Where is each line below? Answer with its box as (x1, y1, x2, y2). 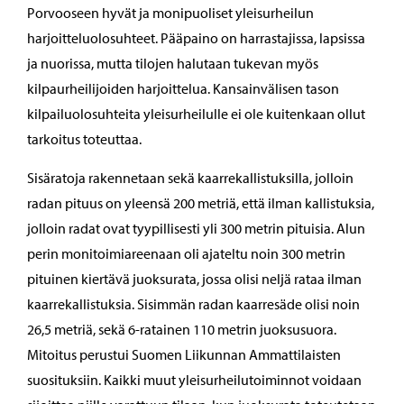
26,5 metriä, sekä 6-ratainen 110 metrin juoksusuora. (27, 320, 336, 339)
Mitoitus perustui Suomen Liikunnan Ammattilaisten (27, 345, 341, 364)
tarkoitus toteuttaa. (27, 130, 142, 149)
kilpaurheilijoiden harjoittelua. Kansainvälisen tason (27, 79, 339, 98)
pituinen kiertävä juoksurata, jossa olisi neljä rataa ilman (27, 270, 362, 289)
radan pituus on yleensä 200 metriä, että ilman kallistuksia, (27, 194, 374, 213)
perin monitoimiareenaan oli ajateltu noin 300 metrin (27, 244, 345, 263)
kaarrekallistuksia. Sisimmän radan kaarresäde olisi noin (27, 295, 360, 314)
